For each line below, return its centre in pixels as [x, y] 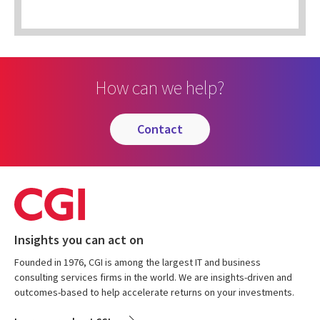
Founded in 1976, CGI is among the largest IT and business [137, 262]
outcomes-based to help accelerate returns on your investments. [154, 292]
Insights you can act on [79, 239]
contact [164, 129]
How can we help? [160, 87]
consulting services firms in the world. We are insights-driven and [153, 277]
